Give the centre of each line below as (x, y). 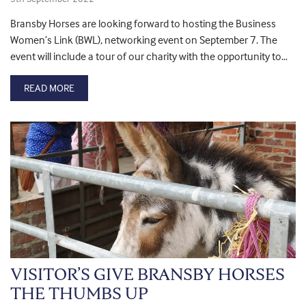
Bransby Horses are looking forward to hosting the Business (143, 24)
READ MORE (49, 88)
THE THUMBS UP (79, 294)
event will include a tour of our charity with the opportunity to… (149, 56)
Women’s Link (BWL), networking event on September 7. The (144, 40)
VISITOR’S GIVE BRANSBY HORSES (148, 275)
